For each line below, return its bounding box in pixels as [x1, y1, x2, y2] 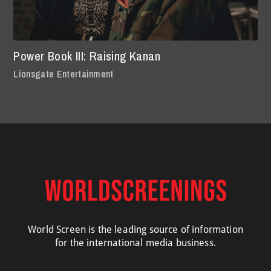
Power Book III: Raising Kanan [13, 47, 161, 64]
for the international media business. [55, 237, 216, 249]
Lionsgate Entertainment [13, 67, 114, 80]
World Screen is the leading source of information [28, 223, 243, 235]
